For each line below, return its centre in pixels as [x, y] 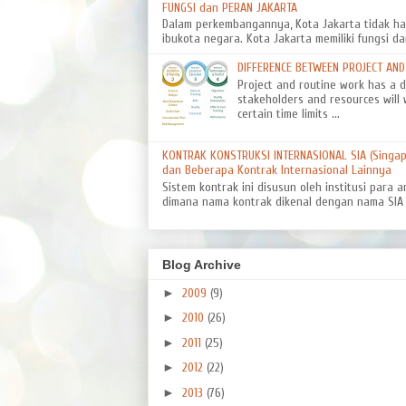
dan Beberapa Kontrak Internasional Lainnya [277, 170]
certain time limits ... [288, 114]
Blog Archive [202, 264]
